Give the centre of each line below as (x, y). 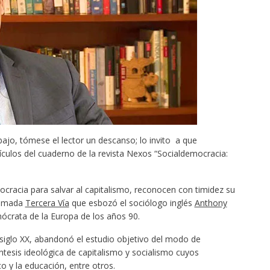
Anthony (211, 202)
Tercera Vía (47, 202)
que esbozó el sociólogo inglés (132, 202)
